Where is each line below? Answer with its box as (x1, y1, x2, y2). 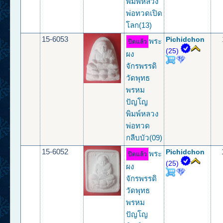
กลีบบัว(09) (126, 133, 163, 142)
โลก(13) (126, 21, 152, 30)
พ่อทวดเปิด (126, 9, 163, 18)
